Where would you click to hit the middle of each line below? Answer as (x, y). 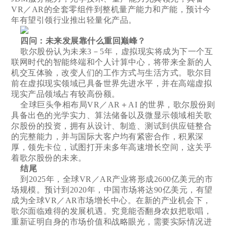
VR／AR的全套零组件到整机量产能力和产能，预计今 (111, 9)
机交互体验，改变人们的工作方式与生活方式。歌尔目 (112, 72)
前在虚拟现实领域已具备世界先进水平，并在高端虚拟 (112, 83)
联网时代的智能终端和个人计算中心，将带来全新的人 (112, 62)
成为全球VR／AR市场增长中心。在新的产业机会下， (111, 200)
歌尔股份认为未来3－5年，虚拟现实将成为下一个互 (112, 51)
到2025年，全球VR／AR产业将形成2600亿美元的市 (112, 179)
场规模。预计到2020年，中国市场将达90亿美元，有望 (112, 190)
